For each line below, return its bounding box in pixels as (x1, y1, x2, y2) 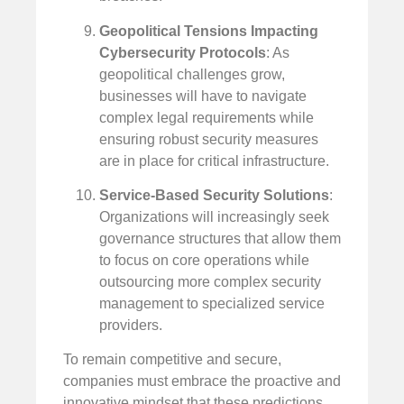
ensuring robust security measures (99, 131, 318, 147)
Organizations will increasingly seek (99, 209, 329, 225)
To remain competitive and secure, (63, 352, 281, 368)
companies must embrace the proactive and (63, 373, 341, 390)
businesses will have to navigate (99, 87, 307, 104)
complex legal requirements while (99, 109, 314, 125)
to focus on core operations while (99, 252, 309, 269)
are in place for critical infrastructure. (99, 152, 329, 169)
